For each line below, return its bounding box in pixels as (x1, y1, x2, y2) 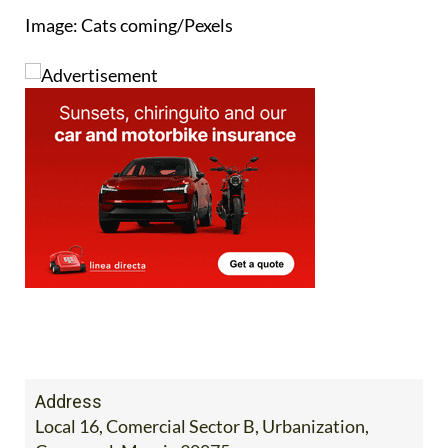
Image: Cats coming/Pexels (25, 12, 233, 35)
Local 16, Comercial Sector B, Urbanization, (35, 413, 369, 436)
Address (35, 389, 102, 411)
